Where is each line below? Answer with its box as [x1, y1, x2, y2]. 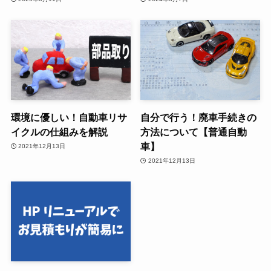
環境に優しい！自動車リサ [10, 111, 127, 123]
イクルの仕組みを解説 [10, 126, 108, 137]
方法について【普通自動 [140, 126, 247, 137]
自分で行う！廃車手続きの [140, 111, 257, 123]
